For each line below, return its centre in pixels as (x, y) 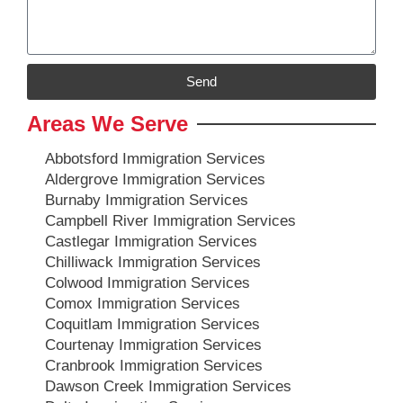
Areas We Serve (107, 123)
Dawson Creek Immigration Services (168, 386)
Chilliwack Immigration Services (153, 262)
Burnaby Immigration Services (147, 200)
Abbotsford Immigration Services (155, 158)
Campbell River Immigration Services (170, 220)
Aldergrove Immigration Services (155, 179)
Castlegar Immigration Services (151, 241)
